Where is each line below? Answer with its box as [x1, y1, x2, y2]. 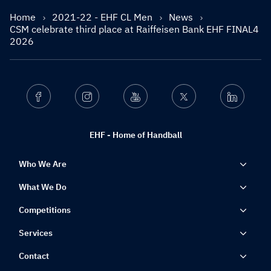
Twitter [188, 91, 215, 102]
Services [19, 227, 53, 239]
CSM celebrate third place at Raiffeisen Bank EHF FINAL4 [10, 23, 259, 36]
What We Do [19, 181, 67, 193]
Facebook [43, 91, 80, 102]
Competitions [19, 204, 71, 216]
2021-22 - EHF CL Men [52, 11, 155, 24]
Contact [19, 250, 49, 262]
